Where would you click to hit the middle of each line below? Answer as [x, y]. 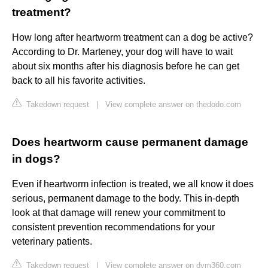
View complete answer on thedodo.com [173, 105]
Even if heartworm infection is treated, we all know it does [133, 184]
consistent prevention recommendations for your [113, 227]
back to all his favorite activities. [79, 81]
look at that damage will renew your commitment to [119, 213]
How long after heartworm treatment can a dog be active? [133, 38]
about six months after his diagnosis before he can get [126, 66]
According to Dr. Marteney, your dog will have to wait [122, 52]
